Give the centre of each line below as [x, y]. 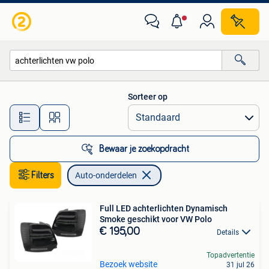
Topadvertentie [231, 255]
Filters [43, 175]
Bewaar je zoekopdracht [144, 149]
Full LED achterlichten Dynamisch [164, 208]
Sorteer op [148, 97]
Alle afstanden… [126, 112]
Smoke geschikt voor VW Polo [156, 219]
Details [228, 232]
